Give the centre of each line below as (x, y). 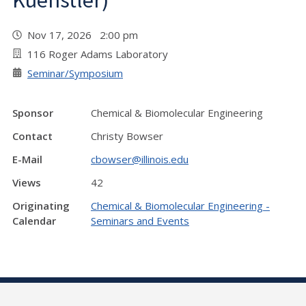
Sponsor (33, 113)
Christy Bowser (127, 136)
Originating (41, 206)
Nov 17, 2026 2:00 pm (85, 35)
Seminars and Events (140, 221)
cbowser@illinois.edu (140, 159)
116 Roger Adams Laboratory (98, 54)
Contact (32, 136)
